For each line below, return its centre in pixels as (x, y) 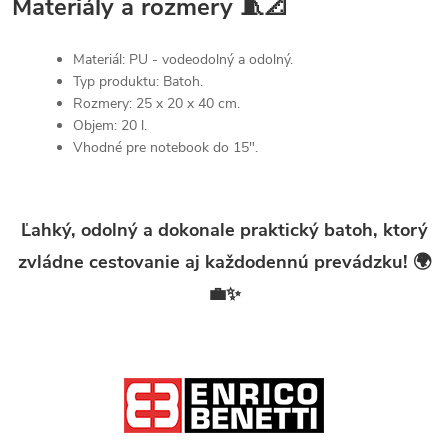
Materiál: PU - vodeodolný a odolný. (183, 60)
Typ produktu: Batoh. (138, 82)
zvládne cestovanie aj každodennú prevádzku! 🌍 (224, 261)
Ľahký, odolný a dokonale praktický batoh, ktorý (224, 229)
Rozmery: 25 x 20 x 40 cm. (156, 104)
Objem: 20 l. (110, 126)
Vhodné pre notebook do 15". (165, 148)
